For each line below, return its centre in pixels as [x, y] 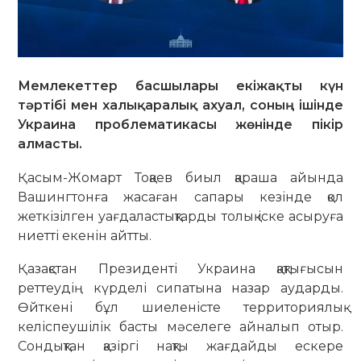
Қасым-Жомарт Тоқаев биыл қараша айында [180, 177]
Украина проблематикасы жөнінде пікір [180, 125]
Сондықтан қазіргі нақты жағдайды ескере [180, 346]
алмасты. [50, 144]
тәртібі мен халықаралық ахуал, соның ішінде [180, 106]
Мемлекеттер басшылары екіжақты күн [180, 86]
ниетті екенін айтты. [85, 235]
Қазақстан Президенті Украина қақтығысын [180, 269]
